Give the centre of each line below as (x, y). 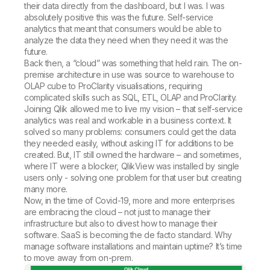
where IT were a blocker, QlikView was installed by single (132, 166)
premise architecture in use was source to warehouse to (129, 75)
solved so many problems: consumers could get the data (130, 132)
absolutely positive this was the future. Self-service (119, 17)
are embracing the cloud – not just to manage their (118, 212)
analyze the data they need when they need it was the (126, 40)
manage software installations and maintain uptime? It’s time (133, 246)
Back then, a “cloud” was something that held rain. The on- (133, 63)
